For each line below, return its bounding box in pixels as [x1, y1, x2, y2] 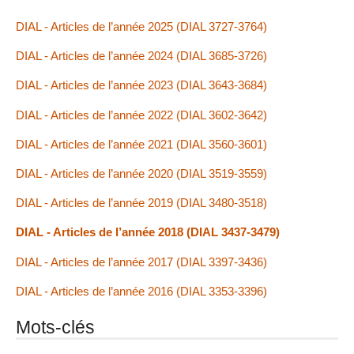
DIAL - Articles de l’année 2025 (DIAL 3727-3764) [16, 20, 267, 34]
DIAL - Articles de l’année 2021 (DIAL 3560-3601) [16, 137, 267, 151]
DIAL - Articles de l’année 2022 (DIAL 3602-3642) [16, 107, 267, 122]
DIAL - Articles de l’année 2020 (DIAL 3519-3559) [16, 166, 267, 180]
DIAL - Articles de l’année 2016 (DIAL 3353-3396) [16, 284, 267, 298]
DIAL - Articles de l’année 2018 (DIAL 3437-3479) [16, 225, 280, 239]
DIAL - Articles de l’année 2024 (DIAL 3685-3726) [16, 49, 267, 63]
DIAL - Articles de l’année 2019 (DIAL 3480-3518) [16, 196, 267, 210]
